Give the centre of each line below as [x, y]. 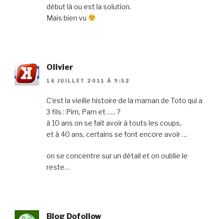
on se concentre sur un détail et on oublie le [117, 155]
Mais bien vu [67, 18]
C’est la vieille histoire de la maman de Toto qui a [124, 100]
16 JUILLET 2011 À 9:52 [88, 80]
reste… [58, 167]
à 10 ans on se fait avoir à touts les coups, [114, 123]
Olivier [60, 67]
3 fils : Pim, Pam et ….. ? [84, 111]
